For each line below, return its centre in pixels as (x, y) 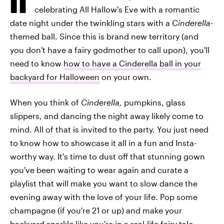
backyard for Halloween (55, 77)
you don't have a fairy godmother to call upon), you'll (110, 50)
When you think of (45, 102)
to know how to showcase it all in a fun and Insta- (103, 143)
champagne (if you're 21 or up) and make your (96, 210)
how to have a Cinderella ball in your (132, 63)
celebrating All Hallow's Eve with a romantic (117, 9)
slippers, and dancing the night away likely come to (107, 116)
